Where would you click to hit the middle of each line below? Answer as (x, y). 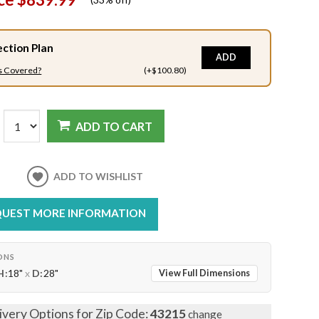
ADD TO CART (114, 126)
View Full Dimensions (205, 273)
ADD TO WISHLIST (99, 176)
